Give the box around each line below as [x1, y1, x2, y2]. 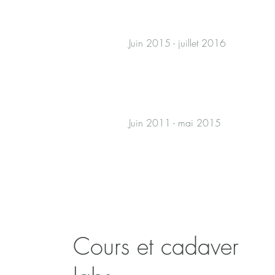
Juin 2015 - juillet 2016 [129, 36, 226, 50]
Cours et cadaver [73, 231, 239, 261]
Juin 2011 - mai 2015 [129, 116, 221, 130]
